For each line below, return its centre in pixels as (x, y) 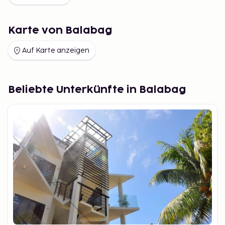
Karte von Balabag (60, 31)
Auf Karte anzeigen (56, 50)
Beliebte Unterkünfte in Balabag (97, 90)
